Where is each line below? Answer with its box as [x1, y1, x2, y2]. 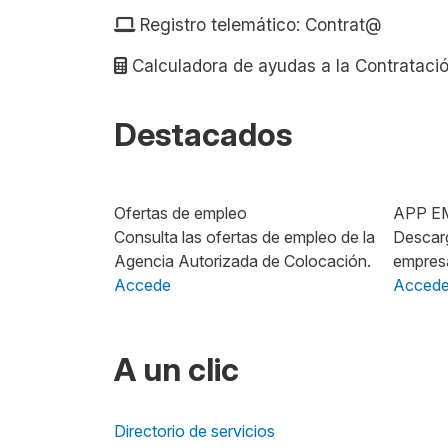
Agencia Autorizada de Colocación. [114, 250, 371, 271]
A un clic [114, 349, 239, 389]
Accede [114, 274, 171, 295]
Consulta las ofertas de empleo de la [114, 226, 375, 247]
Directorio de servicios [114, 420, 275, 441]
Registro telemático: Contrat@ [140, 13, 381, 35]
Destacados [114, 114, 292, 154]
